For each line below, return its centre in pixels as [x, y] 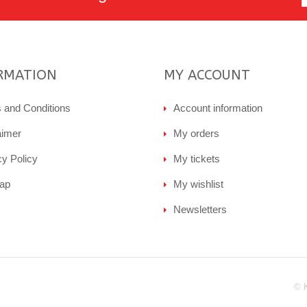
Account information [218, 108]
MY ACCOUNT [207, 75]
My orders [196, 133]
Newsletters [200, 209]
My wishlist [198, 184]
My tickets [197, 159]
